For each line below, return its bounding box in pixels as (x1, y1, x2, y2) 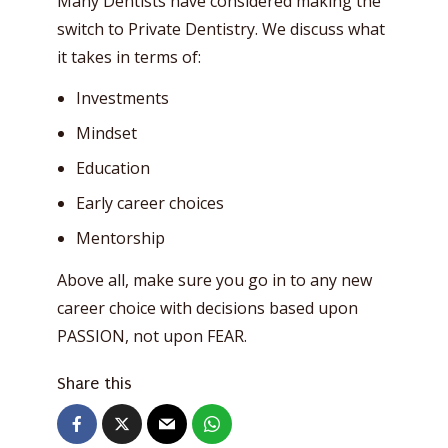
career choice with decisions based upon (57, 297, 358, 319)
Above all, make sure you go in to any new (57, 269, 372, 291)
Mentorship (76, 227, 165, 249)
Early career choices (76, 192, 224, 214)
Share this (57, 373, 132, 393)
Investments (76, 87, 169, 109)
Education (76, 157, 150, 179)
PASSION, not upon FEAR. (57, 325, 247, 347)
